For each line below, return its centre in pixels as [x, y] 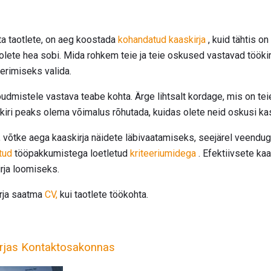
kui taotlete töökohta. [103, 194]
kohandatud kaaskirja [162, 39]
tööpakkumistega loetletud [71, 153]
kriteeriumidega [163, 153]
